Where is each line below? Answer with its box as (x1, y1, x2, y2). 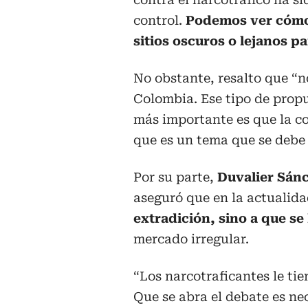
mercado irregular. (133, 232, 249, 247)
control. (133, 13, 186, 28)
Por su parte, (133, 170, 217, 185)
